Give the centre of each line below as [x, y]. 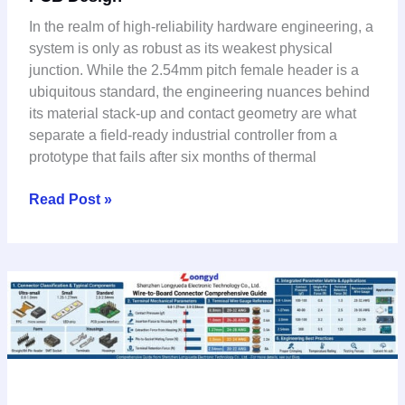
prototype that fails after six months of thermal [172, 156]
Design [52, 214]
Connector [64, 345]
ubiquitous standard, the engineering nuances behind [199, 91]
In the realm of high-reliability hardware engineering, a [201, 26]
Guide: [50, 389]
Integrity [56, 127]
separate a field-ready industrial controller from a [183, 135]
